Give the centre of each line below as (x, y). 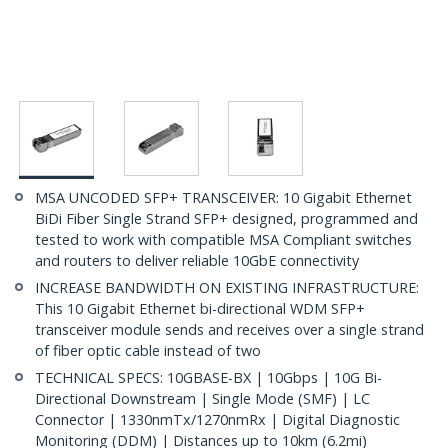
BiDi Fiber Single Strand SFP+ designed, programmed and (226, 219)
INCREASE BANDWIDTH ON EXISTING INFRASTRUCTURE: (227, 288)
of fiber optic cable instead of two (148, 351)
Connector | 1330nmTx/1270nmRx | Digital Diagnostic (217, 420)
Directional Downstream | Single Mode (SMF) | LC (202, 399)
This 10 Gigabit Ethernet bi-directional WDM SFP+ (200, 309)
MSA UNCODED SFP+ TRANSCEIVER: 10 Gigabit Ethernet (223, 198)
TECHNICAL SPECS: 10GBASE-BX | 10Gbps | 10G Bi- (208, 378)
